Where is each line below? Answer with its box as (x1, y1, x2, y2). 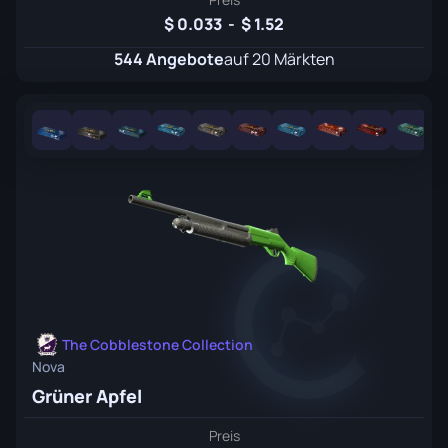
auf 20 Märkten (223, 48, 335, 70)
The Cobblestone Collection (62, 335, 253, 354)
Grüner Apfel (32, 384, 142, 408)
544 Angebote (113, 48, 224, 70)
